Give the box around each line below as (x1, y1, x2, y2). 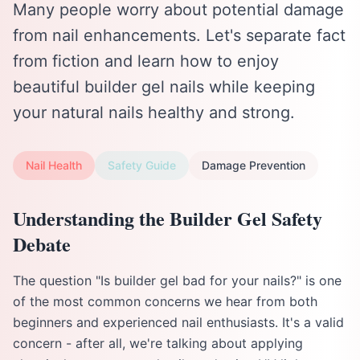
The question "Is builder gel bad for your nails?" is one (13, 272, 342, 288)
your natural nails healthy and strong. (13, 103, 295, 122)
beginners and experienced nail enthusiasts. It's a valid (13, 314, 344, 330)
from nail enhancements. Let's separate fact (13, 26, 346, 45)
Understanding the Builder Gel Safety (13, 204, 322, 232)
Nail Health (26, 158, 82, 172)
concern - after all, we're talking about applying (13, 335, 303, 351)
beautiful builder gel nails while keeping (13, 77, 315, 96)
